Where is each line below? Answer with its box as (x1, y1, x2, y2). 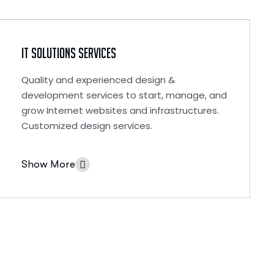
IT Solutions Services (21, 45, 116, 61)
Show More (21, 158, 75, 170)
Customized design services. (21, 119, 152, 132)
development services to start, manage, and (21, 89, 227, 102)
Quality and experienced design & (21, 73, 175, 86)
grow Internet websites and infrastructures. (21, 104, 219, 117)
